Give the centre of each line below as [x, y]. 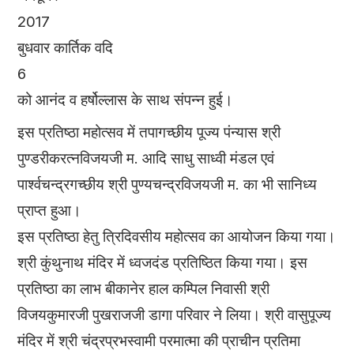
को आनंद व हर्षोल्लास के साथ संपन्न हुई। [126, 100]
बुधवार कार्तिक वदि [66, 47]
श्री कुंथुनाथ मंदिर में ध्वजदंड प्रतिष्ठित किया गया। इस [163, 262]
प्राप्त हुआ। [50, 210]
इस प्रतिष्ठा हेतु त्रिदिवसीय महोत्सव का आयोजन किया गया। [177, 236]
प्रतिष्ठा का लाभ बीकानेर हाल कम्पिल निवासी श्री [144, 288]
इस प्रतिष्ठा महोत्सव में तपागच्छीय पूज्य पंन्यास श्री [149, 132]
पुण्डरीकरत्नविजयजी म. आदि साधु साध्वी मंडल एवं [146, 158]
